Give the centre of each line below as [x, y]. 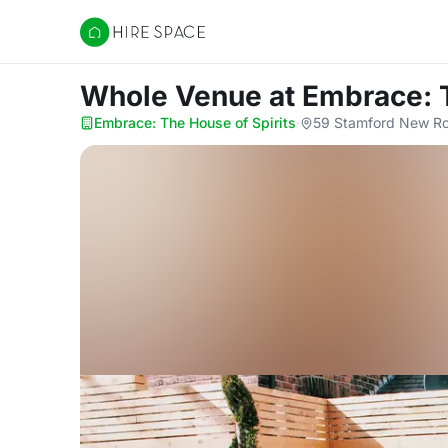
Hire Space [120, 42]
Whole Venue [174, 96]
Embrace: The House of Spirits [195, 122]
